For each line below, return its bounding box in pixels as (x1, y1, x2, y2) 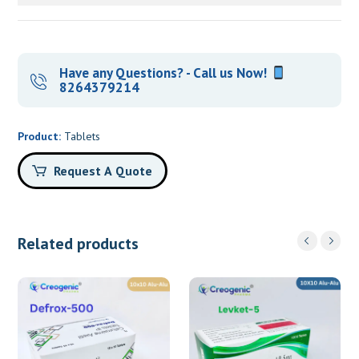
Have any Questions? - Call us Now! (59, 64, 271, 83)
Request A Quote (54, 162, 153, 179)
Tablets (64, 129, 101, 144)
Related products (18, 232, 139, 254)
